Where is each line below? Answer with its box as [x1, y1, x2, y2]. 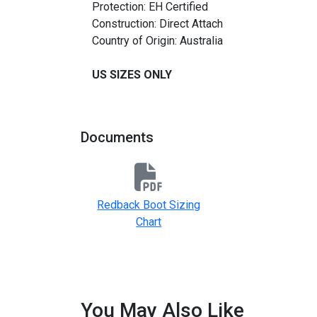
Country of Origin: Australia [92, 34, 223, 47]
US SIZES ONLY [92, 68, 172, 81]
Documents [81, 129, 154, 146]
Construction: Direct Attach [92, 17, 223, 30]
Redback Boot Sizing [97, 198, 201, 212]
